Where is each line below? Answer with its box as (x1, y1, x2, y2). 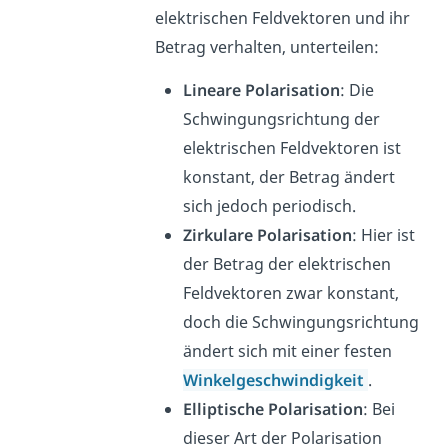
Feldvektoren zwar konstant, (183, 281, 400, 304)
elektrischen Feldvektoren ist (183, 136, 402, 159)
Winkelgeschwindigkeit (183, 368, 369, 391)
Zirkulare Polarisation (183, 223, 353, 246)
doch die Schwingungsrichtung (183, 310, 420, 333)
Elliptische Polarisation (183, 397, 364, 420)
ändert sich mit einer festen (183, 339, 393, 362)
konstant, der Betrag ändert (183, 165, 396, 188)
